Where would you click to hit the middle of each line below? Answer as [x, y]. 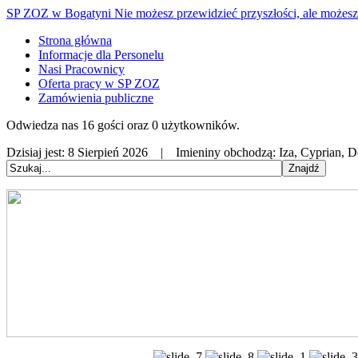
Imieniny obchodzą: [226, 152]
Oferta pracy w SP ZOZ [99, 84]
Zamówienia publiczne [96, 98]
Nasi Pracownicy [82, 69]
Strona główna [75, 40]
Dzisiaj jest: [36, 152]
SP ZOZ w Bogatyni [59, 13]
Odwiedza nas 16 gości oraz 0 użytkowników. [123, 125]
